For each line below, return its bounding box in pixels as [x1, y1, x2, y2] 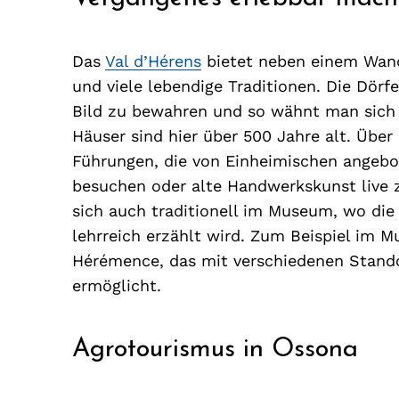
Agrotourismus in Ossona [71, 336, 358, 362]
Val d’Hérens [104, 52, 201, 71]
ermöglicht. [71, 276, 161, 296]
